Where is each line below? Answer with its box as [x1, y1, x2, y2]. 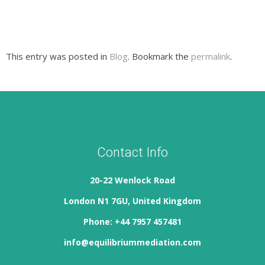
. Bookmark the [128, 50, 191, 62]
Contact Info [97, 145, 168, 160]
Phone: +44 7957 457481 [83, 216, 182, 227]
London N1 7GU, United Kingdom [64, 195, 201, 206]
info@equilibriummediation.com [64, 237, 201, 248]
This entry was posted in [6, 50, 109, 62]
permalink [191, 50, 230, 62]
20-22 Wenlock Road [90, 174, 175, 186]
